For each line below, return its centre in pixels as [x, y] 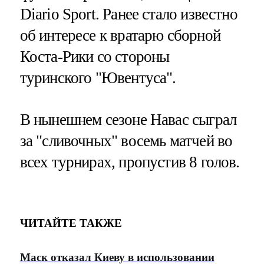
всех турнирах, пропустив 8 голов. [130, 162]
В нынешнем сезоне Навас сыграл [128, 119]
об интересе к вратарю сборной [120, 35]
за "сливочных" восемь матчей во [126, 141]
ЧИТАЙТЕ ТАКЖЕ [71, 223]
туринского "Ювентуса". [98, 77]
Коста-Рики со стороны [95, 56]
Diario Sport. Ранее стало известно [128, 14]
